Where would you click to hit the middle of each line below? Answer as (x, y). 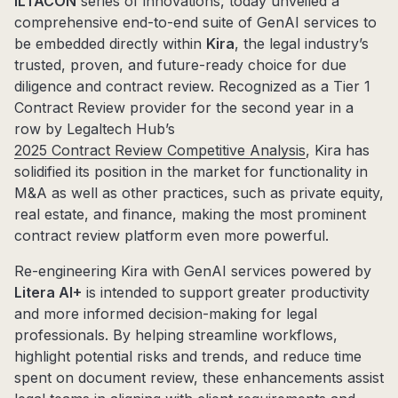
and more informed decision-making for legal (166, 314)
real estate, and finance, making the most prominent (190, 215)
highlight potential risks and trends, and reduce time (188, 357)
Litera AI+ (48, 293)
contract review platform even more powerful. (171, 236)
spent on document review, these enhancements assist (199, 378)
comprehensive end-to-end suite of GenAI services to (195, 23)
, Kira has (338, 151)
